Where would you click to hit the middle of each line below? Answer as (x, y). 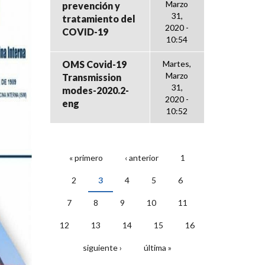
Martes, (177, 63)
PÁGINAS (84, 168)
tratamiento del (98, 18)
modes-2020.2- (95, 90)
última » (157, 247)
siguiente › (102, 247)
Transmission (91, 77)
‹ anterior (141, 157)
